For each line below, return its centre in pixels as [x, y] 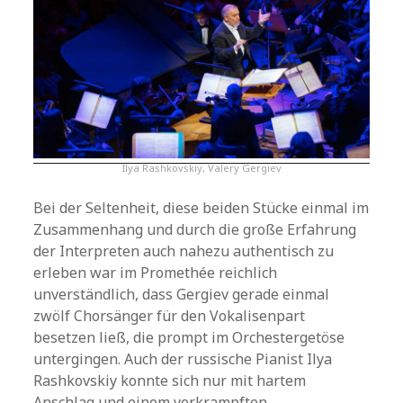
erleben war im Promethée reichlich [156, 272]
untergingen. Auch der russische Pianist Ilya [183, 358]
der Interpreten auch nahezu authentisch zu [184, 251]
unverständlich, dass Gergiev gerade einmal [182, 294]
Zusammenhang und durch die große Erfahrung [195, 229]
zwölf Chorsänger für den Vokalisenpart [170, 315]
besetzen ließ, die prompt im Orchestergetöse [189, 337]
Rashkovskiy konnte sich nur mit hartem [170, 380]
